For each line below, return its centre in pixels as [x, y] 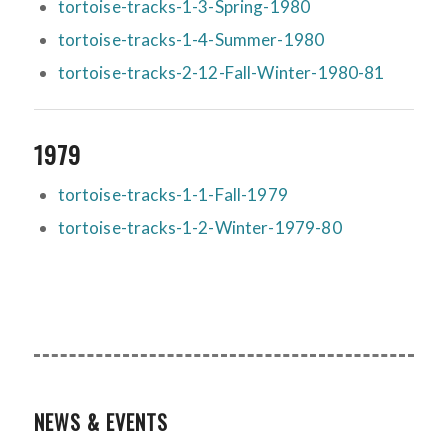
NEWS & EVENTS [100, 422]
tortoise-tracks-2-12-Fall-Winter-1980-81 [221, 73]
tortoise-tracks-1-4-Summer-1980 [191, 40]
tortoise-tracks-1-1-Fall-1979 [172, 195]
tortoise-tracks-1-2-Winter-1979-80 [199, 228]
